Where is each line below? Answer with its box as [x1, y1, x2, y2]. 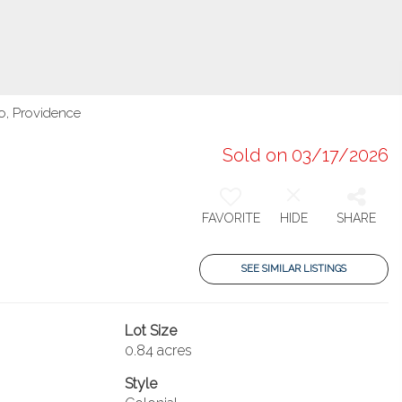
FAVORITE [201, 211, 260, 225]
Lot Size [124, 322, 177, 339]
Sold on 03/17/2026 [223, 144, 389, 166]
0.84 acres [124, 342, 192, 359]
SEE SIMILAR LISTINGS [241, 263, 346, 275]
